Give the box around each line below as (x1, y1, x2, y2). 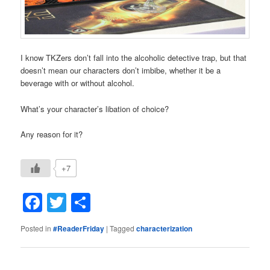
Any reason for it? (20, 128, 83, 140)
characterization (136, 223, 193, 234)
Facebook (42, 189, 128, 217)
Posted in (20, 223, 52, 234)
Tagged (110, 223, 135, 234)
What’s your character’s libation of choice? (20, 102, 169, 115)
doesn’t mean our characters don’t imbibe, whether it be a (20, 64, 221, 77)
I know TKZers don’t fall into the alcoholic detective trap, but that (20, 52, 247, 64)
